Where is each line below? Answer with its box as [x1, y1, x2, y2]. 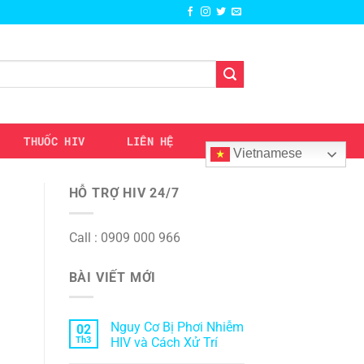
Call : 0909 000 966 [68, 229, 180, 245]
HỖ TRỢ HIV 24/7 [68, 185, 180, 201]
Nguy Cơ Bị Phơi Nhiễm [110, 319, 244, 336]
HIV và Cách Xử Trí [110, 335, 218, 351]
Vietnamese [229, 145, 302, 160]
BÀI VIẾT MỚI [68, 269, 157, 285]
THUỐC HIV [24, 133, 85, 149]
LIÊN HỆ [126, 133, 174, 149]
